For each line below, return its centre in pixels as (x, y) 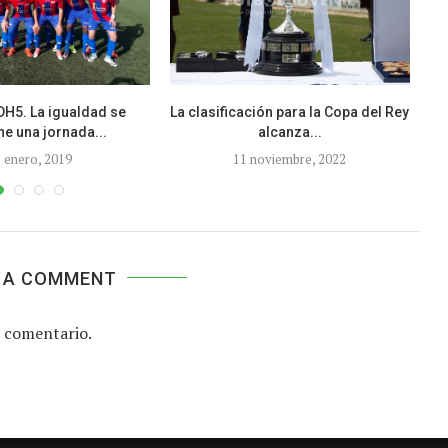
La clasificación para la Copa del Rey (290, 111)
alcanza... (289, 131)
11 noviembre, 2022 (290, 158)
